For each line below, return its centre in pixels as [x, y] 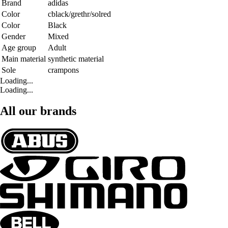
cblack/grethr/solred [79, 14]
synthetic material [76, 59]
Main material [24, 59]
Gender [13, 36]
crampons [63, 70]
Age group [19, 47]
